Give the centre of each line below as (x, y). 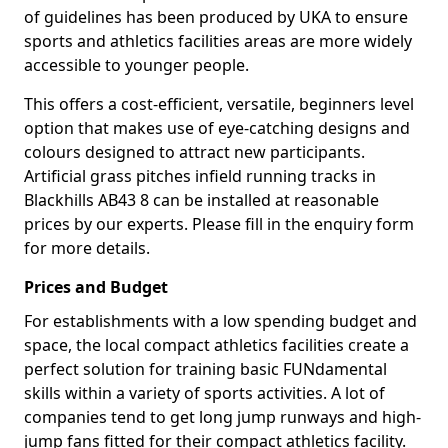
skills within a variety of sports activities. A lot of (204, 393)
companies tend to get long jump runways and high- (222, 417)
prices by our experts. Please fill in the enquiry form (219, 224)
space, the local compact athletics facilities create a (216, 345)
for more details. (87, 248)
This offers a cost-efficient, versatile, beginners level (219, 104)
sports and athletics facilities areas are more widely (218, 41)
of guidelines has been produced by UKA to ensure (216, 17)
